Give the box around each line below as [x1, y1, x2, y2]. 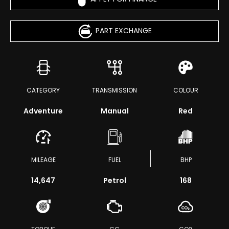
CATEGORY [27, 86, 60, 95]
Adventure [24, 106, 63, 116]
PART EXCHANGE [95, 25, 152, 36]
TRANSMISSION [92, 86, 137, 95]
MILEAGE [31, 155, 56, 164]
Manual [100, 106, 129, 116]
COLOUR [173, 86, 198, 95]
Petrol [103, 175, 126, 186]
